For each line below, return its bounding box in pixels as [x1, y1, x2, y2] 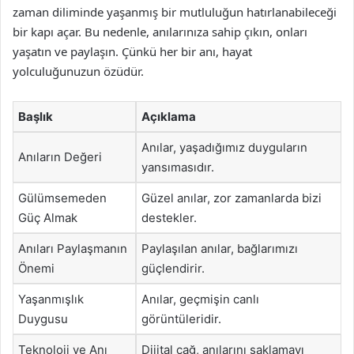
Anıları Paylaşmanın [18, 241, 127, 256]
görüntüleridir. [141, 311, 221, 326]
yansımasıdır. [141, 160, 214, 175]
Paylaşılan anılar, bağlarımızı [141, 241, 298, 256]
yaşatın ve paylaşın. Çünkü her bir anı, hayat [13, 43, 252, 59]
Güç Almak [18, 210, 77, 225]
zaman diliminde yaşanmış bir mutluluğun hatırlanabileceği [13, 4, 337, 20]
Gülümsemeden [18, 190, 107, 205]
